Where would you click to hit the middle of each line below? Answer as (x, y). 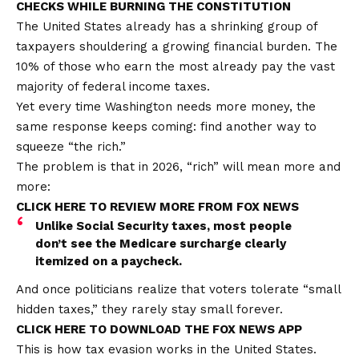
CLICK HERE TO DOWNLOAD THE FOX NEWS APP (159, 330)
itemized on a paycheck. (109, 262)
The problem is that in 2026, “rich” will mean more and (178, 167)
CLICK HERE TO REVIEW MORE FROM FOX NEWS (157, 207)
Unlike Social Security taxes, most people (163, 226)
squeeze (40, 147)
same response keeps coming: (108, 127)
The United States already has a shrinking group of (167, 27)
